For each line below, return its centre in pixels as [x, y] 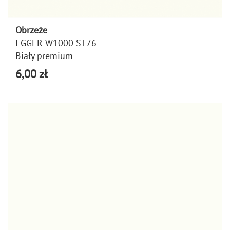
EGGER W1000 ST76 [56, 43]
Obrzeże [31, 30]
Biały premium [44, 55]
